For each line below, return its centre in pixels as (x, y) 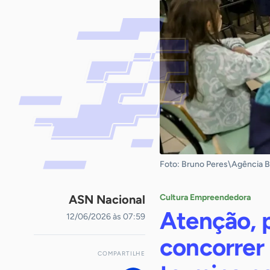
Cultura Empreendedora (205, 197)
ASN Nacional (107, 199)
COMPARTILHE (121, 253)
